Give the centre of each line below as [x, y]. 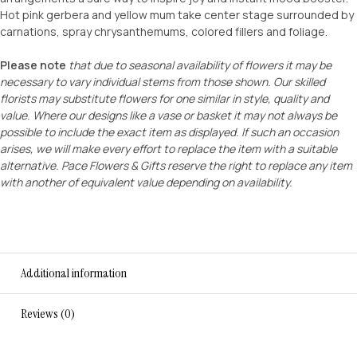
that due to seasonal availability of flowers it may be [200, 65]
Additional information [74, 273]
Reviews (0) [48, 314]
